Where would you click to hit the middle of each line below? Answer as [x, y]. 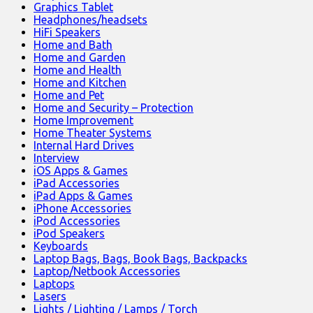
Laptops [54, 284]
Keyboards [61, 246]
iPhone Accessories [82, 209]
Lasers [50, 297]
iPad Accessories [77, 183]
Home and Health [78, 70]
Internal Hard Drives [84, 146]
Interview [56, 158]
